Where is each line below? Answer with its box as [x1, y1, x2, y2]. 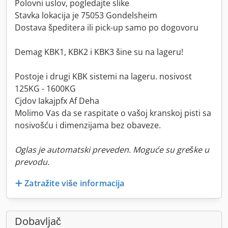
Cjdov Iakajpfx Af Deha [15, 95, 99, 106]
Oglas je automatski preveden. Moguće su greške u [15, 144, 209, 155]
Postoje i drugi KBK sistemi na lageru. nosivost [15, 71, 192, 82]
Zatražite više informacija [24, 177, 125, 189]
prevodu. [15, 156, 49, 167]
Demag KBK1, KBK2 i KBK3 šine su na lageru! [15, 46, 183, 58]
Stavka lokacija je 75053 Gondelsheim [15, 10, 157, 21]
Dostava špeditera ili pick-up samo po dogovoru [15, 22, 198, 33]
